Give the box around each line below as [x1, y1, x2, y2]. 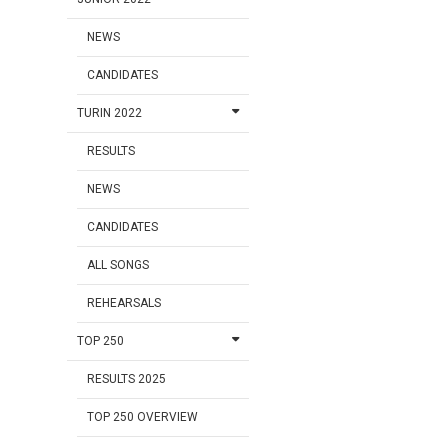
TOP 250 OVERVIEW [87, 410, 199, 425]
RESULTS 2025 [87, 372, 167, 387]
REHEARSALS [87, 296, 162, 311]
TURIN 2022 [77, 106, 143, 121]
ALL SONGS [87, 258, 150, 273]
